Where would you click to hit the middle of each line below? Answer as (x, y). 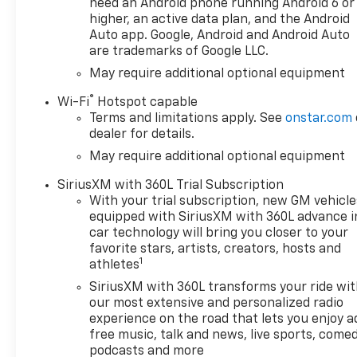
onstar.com (319, 119)
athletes (115, 266)
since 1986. (74, 19)
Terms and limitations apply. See (188, 119)
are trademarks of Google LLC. (179, 52)
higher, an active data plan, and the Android (220, 20)
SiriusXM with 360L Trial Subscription (171, 186)
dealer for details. (142, 135)
